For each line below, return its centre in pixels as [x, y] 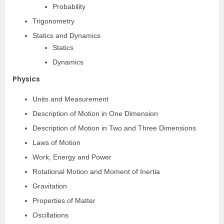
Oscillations [50, 215]
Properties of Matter [64, 200]
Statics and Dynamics [66, 35]
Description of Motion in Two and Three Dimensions [114, 128]
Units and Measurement [70, 99]
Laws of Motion [56, 142]
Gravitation [50, 186]
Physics [26, 79]
